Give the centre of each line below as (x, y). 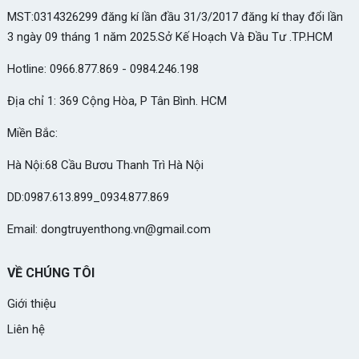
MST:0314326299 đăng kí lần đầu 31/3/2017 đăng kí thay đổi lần (175, 16)
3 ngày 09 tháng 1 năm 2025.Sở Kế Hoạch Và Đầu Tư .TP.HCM (169, 36)
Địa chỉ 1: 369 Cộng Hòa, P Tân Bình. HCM (117, 101)
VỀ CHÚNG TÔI (50, 272)
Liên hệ (26, 329)
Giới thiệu (31, 303)
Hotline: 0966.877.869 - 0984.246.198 (103, 69)
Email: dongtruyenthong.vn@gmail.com (109, 229)
